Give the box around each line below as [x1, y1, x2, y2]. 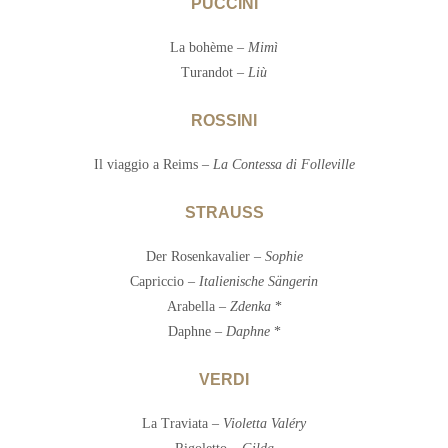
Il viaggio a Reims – [93, 157, 213, 173]
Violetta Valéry [223, 416, 306, 432]
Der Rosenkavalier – [145, 249, 265, 265]
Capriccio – [130, 274, 199, 290]
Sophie [264, 249, 303, 265]
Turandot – [181, 65, 248, 81]
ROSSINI [191, 112, 257, 130]
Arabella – [166, 299, 230, 315]
